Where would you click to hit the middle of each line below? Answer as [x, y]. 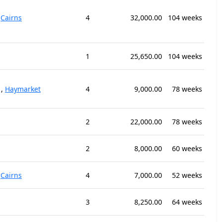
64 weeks [187, 202]
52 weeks [187, 175]
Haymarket [23, 89]
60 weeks [187, 148]
